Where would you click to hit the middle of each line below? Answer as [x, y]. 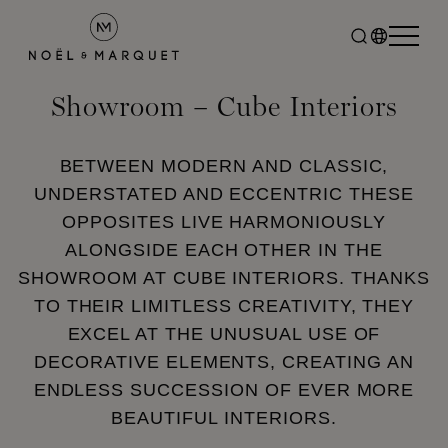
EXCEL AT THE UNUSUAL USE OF [224, 334]
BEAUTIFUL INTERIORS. [224, 418]
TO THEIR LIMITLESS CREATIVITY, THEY [224, 306]
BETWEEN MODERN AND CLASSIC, [224, 166]
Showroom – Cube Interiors [224, 106]
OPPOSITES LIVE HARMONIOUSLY [224, 222]
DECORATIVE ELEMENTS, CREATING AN [224, 362]
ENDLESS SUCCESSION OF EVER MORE [224, 390]
